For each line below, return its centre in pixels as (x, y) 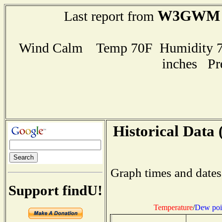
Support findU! (55, 190)
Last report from (111, 16)
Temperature (173, 207)
